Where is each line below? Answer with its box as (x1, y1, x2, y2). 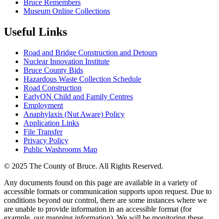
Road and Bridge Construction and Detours (23, 48, 157, 57)
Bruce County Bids (23, 66, 83, 74)
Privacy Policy (23, 136, 68, 145)
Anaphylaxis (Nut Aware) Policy (23, 109, 125, 118)
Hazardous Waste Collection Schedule (23, 74, 141, 83)
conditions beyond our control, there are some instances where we (4, 196, 207, 204)
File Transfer (23, 127, 63, 136)
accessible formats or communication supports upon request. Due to (4, 187, 212, 196)
